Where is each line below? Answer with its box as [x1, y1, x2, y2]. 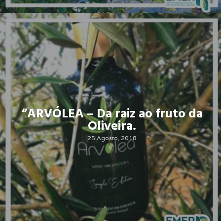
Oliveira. [87, 116, 136, 137]
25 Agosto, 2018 [87, 134, 137, 142]
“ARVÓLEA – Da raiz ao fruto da [21, 104, 203, 124]
